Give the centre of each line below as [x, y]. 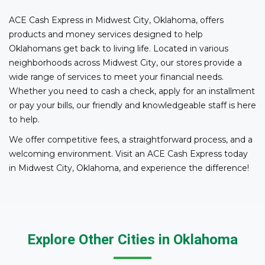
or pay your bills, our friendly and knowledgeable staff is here [132, 105]
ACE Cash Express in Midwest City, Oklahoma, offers [116, 20]
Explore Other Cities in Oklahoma [132, 239]
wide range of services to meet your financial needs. [116, 77]
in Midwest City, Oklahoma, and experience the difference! [129, 168]
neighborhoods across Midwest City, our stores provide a [125, 62]
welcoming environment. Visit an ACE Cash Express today [128, 153]
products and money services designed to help [106, 34]
